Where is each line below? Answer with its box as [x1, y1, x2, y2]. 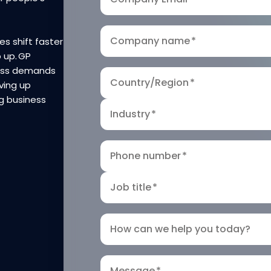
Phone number [109, 149, 181, 163]
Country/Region [109, 76, 189, 90]
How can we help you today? [109, 222, 253, 236]
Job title [109, 180, 151, 194]
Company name [109, 34, 190, 48]
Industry [109, 107, 150, 121]
